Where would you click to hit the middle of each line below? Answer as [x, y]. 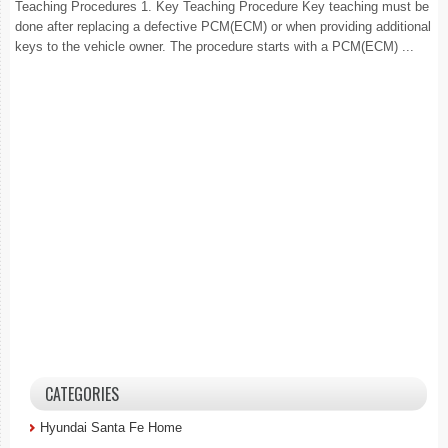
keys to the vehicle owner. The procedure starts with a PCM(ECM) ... [214, 46]
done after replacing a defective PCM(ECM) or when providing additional [223, 26]
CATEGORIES [82, 394]
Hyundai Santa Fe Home [111, 427]
